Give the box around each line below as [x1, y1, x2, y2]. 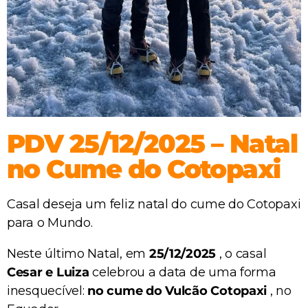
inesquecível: [7, 283, 88, 299]
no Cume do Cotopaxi [7, 153, 280, 185]
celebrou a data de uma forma [89, 265, 276, 280]
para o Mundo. [7, 215, 93, 231]
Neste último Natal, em [7, 246, 149, 262]
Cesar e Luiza [7, 265, 89, 280]
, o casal [216, 246, 267, 262]
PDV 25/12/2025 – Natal [7, 128, 298, 159]
